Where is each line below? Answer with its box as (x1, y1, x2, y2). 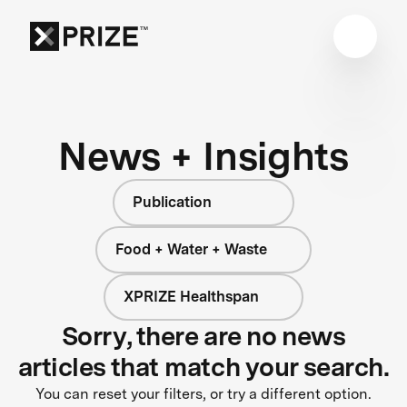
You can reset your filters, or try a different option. (35, 384, 372, 402)
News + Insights (58, 132, 349, 179)
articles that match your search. (17, 351, 390, 382)
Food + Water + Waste (114, 240, 267, 258)
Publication (133, 193, 212, 211)
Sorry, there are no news (61, 320, 346, 352)
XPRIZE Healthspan (123, 287, 259, 305)
